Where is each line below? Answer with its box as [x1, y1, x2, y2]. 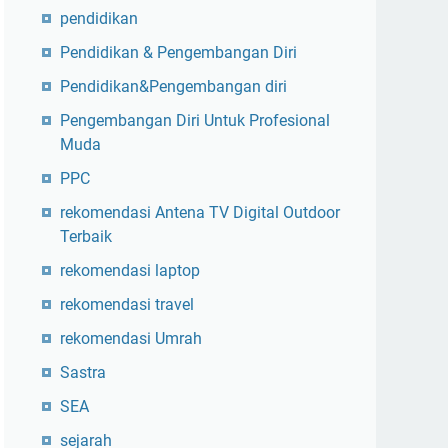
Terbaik [60, 227, 112, 246]
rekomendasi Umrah [60, 329, 202, 348]
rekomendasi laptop [60, 261, 200, 280]
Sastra [60, 363, 106, 382]
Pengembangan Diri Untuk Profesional [60, 111, 330, 130]
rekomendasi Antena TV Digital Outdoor [60, 203, 340, 222]
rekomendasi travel [60, 295, 194, 314]
